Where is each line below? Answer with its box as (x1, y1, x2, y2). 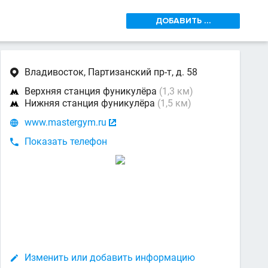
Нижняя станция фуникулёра (25, 98, 157, 109)
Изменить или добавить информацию (25, 252, 195, 263)
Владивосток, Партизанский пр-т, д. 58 (25, 66, 197, 78)
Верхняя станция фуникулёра (25, 86, 159, 97)
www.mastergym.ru (25, 117, 106, 128)
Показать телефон (25, 136, 107, 147)
